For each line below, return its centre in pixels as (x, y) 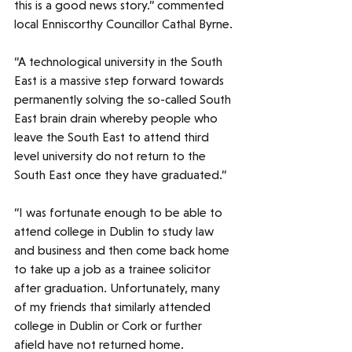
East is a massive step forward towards (121, 81)
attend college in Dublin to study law (115, 232)
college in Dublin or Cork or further (110, 326)
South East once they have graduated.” (122, 175)
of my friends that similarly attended (114, 307)
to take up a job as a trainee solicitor (114, 269)
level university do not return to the (112, 156)
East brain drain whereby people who (117, 119)
